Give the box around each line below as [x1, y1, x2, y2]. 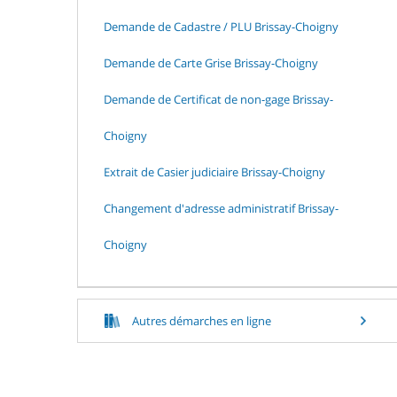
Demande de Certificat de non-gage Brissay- [104, 90, 333, 107]
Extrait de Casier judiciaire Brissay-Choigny [104, 163, 325, 180]
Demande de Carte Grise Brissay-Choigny [104, 54, 318, 71]
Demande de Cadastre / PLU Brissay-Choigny [104, 18, 339, 35]
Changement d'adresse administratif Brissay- [104, 199, 339, 216]
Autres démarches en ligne [132, 312, 271, 329]
